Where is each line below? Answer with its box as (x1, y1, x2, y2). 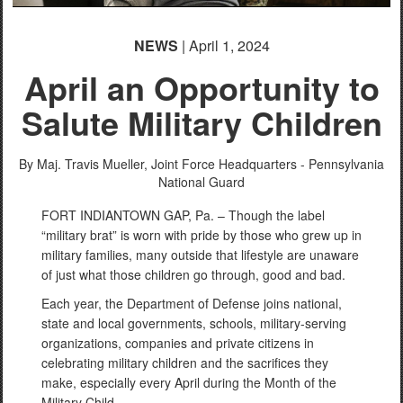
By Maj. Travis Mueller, (19, 155, 148, 173)
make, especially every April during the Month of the (41, 373, 336, 391)
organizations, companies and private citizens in (41, 334, 314, 352)
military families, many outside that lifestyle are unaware (41, 246, 359, 264)
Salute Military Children (21, 99, 382, 146)
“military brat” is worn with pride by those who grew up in (41, 226, 362, 244)
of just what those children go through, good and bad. (41, 265, 345, 283)
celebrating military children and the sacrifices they (41, 354, 328, 372)
